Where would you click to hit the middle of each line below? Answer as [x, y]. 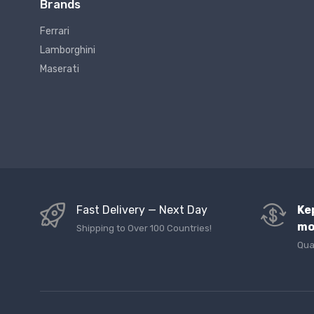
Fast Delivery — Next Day [142, 210]
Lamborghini [68, 50]
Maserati [60, 69]
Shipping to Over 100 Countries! [144, 228]
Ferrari [55, 32]
